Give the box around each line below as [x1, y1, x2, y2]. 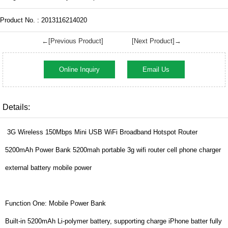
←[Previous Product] [42, 37, 103, 45]
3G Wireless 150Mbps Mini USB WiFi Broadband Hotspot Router [5, 128, 197, 136]
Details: [3, 102, 30, 111]
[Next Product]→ [132, 37, 181, 45]
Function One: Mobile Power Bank [5, 199, 106, 207]
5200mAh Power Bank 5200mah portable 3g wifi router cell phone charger [5, 146, 221, 154]
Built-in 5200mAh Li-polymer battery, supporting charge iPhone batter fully [5, 217, 222, 225]
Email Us [142, 65, 169, 73]
